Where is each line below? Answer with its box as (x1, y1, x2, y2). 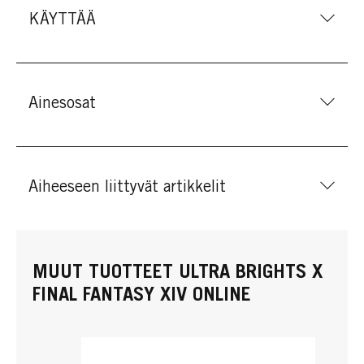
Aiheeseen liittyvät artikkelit (28, 180, 226, 197)
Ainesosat (28, 97, 96, 113)
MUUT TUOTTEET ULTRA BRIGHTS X (32, 264, 323, 284)
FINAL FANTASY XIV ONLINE (32, 287, 251, 306)
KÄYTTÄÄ (28, 13, 96, 29)
